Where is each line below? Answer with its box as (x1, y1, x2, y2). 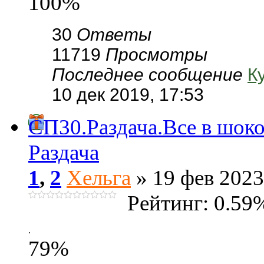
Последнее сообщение (52, 65, 247, 84)
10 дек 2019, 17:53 (52, 85, 204, 104)
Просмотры (105, 45, 207, 64)
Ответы (77, 25, 151, 44)
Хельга (67, 166, 131, 190)
